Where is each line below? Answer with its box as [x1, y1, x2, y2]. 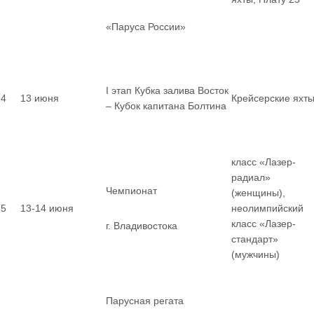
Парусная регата [106, 295, 184, 306]
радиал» [231, 172, 271, 183]
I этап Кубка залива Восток [106, 85, 228, 96]
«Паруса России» [106, 21, 186, 32]
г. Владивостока [106, 220, 177, 231]
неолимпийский [231, 203, 303, 214]
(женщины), [231, 187, 285, 198]
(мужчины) [231, 249, 280, 260]
